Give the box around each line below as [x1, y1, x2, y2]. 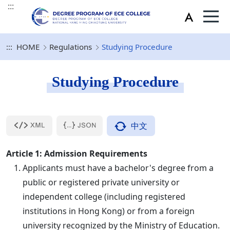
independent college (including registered [23, 190, 185, 202]
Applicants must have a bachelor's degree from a [23, 162, 214, 174]
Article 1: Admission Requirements [6, 147, 147, 159]
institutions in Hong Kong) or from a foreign [23, 205, 195, 217]
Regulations [49, 41, 92, 52]
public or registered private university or [23, 176, 180, 188]
